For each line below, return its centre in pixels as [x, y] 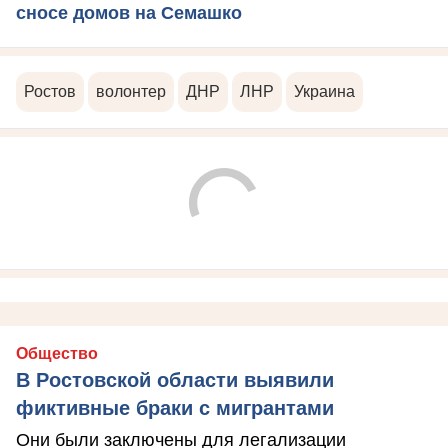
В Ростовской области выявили [175, 379]
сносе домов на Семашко [129, 12]
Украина [324, 91]
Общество [57, 353]
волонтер [131, 91]
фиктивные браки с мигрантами [175, 407]
